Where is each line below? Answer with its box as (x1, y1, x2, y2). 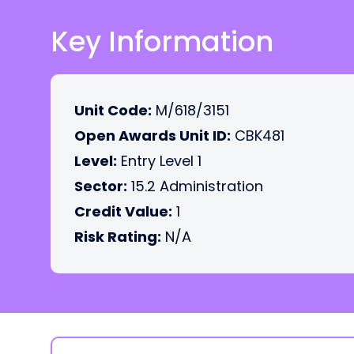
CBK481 (231, 126, 284, 145)
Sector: (74, 176, 127, 196)
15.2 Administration (127, 176, 263, 196)
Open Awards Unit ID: (74, 126, 231, 145)
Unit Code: (74, 100, 152, 120)
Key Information (51, 22, 273, 61)
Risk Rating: (74, 227, 161, 247)
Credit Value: (74, 201, 172, 221)
